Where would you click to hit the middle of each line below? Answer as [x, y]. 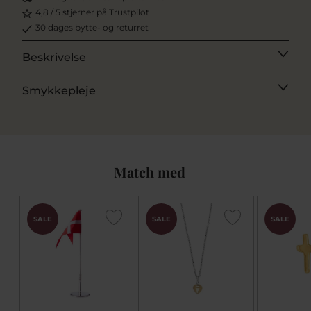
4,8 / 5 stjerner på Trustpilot [92, 12]
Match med [149, 171]
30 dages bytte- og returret [92, 27]
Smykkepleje [59, 90]
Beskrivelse [54, 57]
